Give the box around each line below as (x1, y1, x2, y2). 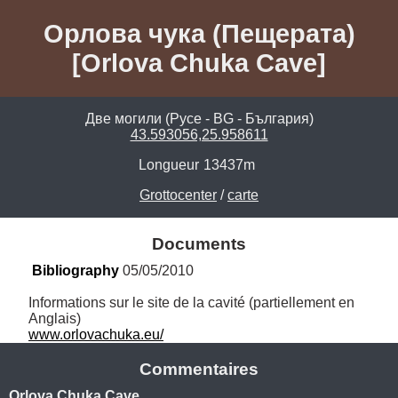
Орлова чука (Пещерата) (43, 19, 355, 48)
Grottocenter (139, 187, 217, 203)
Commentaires (139, 360, 259, 379)
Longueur (139, 157, 199, 173)
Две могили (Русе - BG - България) (84, 111, 314, 127)
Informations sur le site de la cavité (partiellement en (28, 294, 354, 310)
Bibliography (32, 262, 119, 278)
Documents (152, 235, 246, 254)
